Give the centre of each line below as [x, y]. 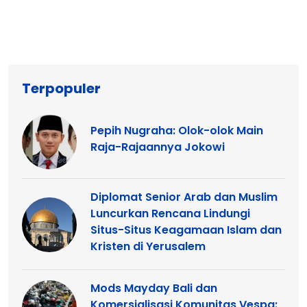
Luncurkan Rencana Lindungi [170, 214]
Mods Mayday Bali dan [154, 288]
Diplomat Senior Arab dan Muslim [184, 197]
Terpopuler [61, 89]
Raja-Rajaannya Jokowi [158, 147]
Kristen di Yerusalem [148, 247]
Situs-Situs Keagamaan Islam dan [186, 230]
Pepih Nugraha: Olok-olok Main [177, 131]
